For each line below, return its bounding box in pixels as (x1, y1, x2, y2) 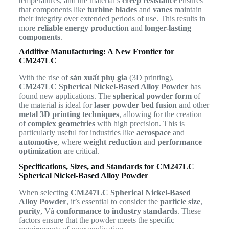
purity (18, 206, 40, 215)
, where (57, 137, 83, 146)
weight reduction (83, 137, 142, 146)
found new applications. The (18, 91, 113, 100)
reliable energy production (37, 24, 129, 33)
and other (176, 100, 209, 109)
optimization (18, 146, 62, 155)
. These (177, 206, 201, 215)
